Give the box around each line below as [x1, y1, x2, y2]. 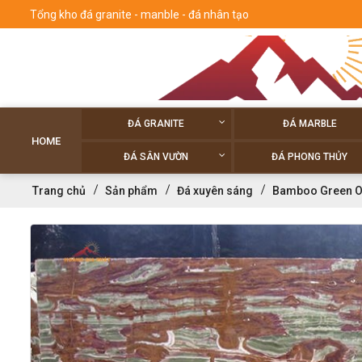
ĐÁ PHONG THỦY [271, 151, 348, 162]
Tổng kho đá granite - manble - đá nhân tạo [30, 7, 249, 21]
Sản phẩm [105, 184, 158, 197]
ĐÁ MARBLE [282, 118, 337, 129]
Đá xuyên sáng [177, 184, 253, 197]
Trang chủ [32, 184, 86, 197]
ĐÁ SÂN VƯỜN [124, 151, 189, 162]
